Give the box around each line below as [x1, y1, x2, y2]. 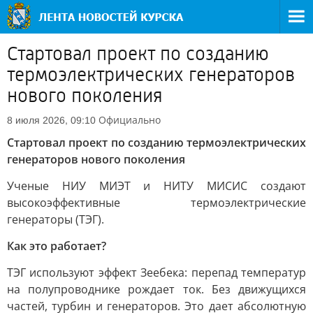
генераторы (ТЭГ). [7, 212, 104, 227]
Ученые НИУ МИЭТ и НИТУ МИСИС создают [7, 178, 306, 194]
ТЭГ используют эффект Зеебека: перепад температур [7, 265, 306, 280]
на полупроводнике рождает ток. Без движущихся [7, 282, 306, 297]
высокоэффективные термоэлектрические [7, 195, 306, 210]
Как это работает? [7, 238, 106, 254]
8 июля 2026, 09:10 [7, 115, 96, 126]
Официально [99, 113, 161, 126]
